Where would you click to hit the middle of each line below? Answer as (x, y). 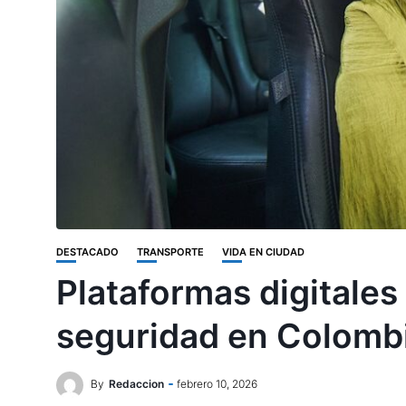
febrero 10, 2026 (217, 384)
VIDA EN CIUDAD (263, 252)
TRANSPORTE (170, 252)
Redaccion (136, 384)
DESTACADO (87, 252)
